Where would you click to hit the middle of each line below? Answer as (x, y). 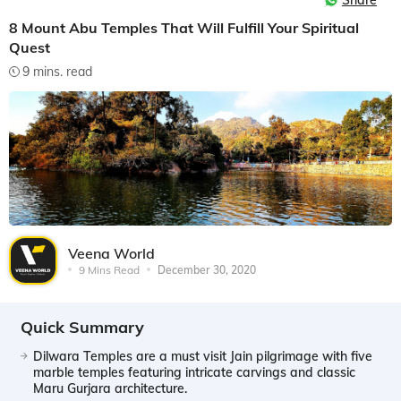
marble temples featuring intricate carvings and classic (194, 372)
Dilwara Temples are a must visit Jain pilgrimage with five (203, 356)
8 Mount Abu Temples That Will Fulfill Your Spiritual (184, 28)
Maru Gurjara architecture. (110, 388)
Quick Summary (82, 327)
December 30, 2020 (207, 269)
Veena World (111, 253)
